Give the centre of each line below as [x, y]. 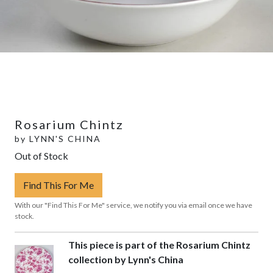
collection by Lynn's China [126, 259]
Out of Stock [41, 155]
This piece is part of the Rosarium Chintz [159, 244]
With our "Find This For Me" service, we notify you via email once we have [133, 205]
